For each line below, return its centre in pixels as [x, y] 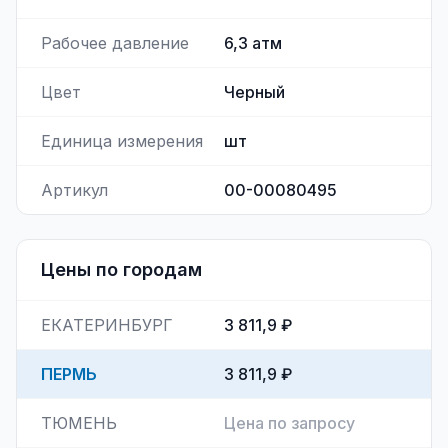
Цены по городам [121, 269]
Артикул [74, 190]
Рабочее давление [115, 43]
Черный [254, 92]
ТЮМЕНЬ [79, 423]
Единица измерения [122, 141]
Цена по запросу [289, 423]
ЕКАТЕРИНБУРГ [107, 325]
